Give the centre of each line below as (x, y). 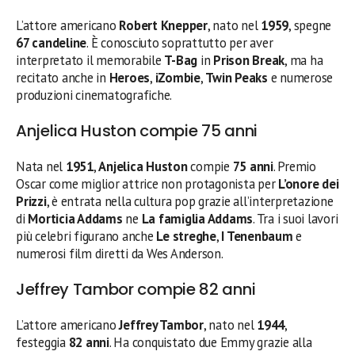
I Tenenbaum (257, 236)
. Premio (294, 166)
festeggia (42, 342)
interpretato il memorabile (90, 60)
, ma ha (304, 60)
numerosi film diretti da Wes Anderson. (120, 253)
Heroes (130, 77)
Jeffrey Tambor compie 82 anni (136, 289)
